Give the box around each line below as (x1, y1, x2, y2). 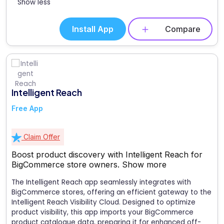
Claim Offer (21, 132, 60, 141)
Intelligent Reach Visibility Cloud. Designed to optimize (11, 197, 195, 207)
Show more (122, 159, 166, 170)
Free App (11, 104, 43, 113)
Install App (72, 23, 113, 34)
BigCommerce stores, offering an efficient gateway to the (11, 187, 211, 197)
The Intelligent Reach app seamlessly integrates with (11, 177, 191, 187)
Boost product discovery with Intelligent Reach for (11, 149, 202, 160)
